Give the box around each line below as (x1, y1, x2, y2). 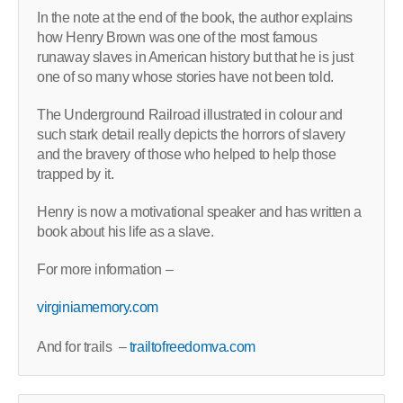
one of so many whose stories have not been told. (37, 68, 334, 85)
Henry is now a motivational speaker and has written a (37, 203, 362, 219)
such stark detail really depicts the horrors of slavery (37, 126, 346, 142)
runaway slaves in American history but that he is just (37, 49, 354, 65)
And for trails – (37, 338, 130, 354)
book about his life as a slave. (37, 223, 214, 239)
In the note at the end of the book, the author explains (37, 9, 354, 25)
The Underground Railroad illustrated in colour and (37, 106, 344, 122)
